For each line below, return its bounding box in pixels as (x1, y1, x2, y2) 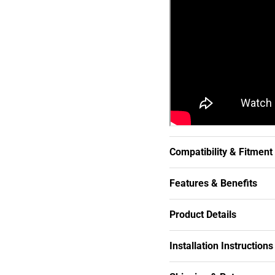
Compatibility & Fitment (169, 146, 273, 158)
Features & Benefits (169, 177, 257, 190)
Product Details (169, 209, 236, 221)
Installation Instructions (169, 240, 273, 252)
